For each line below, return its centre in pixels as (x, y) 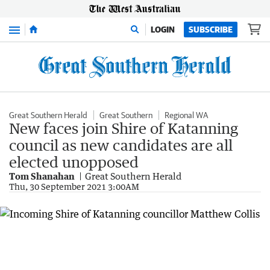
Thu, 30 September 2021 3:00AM (74, 187)
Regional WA (186, 115)
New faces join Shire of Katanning (124, 128)
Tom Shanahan (42, 176)
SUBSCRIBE (211, 30)
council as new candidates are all (121, 145)
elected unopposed (74, 162)
